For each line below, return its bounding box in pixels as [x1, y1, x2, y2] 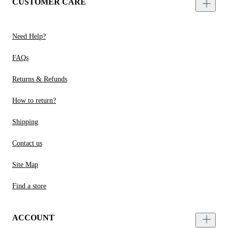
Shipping [12, 118, 38, 126]
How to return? [12, 97, 56, 105]
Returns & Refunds [12, 75, 67, 83]
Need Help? [12, 33, 46, 41]
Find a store [12, 182, 46, 190]
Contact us [12, 139, 42, 148]
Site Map [12, 161, 38, 169]
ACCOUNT [12, 213, 54, 222]
